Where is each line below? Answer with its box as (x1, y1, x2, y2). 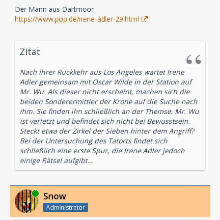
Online (15, 189, 33, 197)
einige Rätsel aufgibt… (20, 156, 93, 165)
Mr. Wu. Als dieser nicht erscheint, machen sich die (20, 87, 190, 96)
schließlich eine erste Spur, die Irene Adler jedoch (20, 146, 185, 155)
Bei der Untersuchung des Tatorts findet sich (20, 136, 167, 145)
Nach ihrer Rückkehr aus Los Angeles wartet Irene (20, 67, 184, 77)
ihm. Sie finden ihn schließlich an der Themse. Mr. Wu (20, 107, 199, 116)
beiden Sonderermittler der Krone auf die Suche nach (20, 97, 197, 106)
